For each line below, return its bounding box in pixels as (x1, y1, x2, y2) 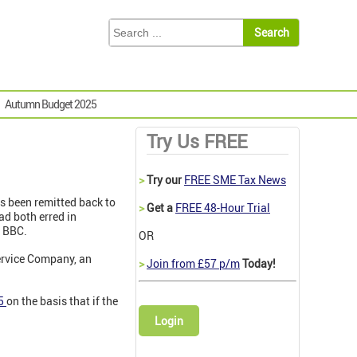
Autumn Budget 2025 (5, 96, 96, 112)
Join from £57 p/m (147, 256, 240, 272)
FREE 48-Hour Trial (175, 200, 270, 216)
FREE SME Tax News (184, 172, 286, 188)
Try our (144, 172, 184, 188)
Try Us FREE (147, 129, 247, 155)
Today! (240, 256, 276, 272)
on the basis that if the (6, 293, 118, 309)
